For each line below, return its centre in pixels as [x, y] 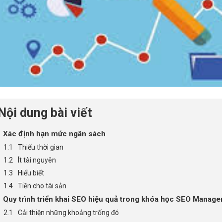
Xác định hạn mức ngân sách [54, 134]
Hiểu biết [31, 173]
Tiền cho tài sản [42, 186]
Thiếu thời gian [40, 147]
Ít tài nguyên [37, 160]
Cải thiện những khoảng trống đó [68, 213]
